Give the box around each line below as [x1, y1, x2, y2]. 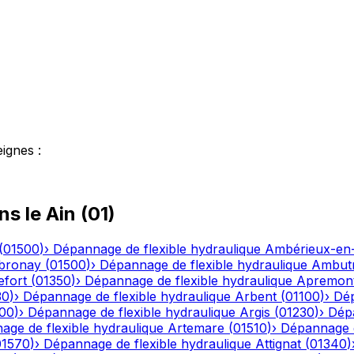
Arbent [235, 288, 277, 305]
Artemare [168, 320, 224, 337]
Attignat [255, 336, 301, 352]
